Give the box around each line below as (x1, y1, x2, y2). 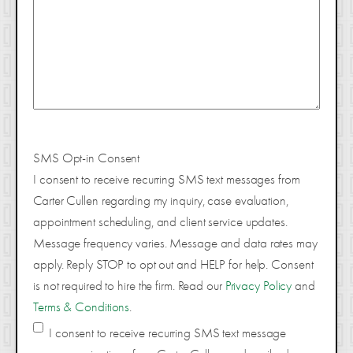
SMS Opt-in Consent (33, 150, 140, 165)
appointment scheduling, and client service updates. (33, 214, 288, 229)
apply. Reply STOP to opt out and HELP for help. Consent (33, 256, 314, 272)
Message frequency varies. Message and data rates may (33, 235, 318, 251)
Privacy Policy (225, 277, 292, 293)
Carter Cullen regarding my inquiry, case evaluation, (33, 192, 288, 208)
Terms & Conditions (33, 299, 130, 314)
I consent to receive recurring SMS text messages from (33, 171, 300, 187)
